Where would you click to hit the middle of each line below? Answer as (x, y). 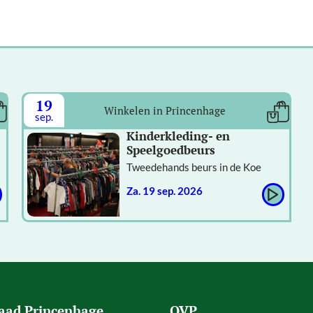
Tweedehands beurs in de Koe (194, 167)
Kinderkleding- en (178, 136)
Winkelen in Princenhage (165, 111)
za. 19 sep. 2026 (167, 191)
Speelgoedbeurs (170, 150)
